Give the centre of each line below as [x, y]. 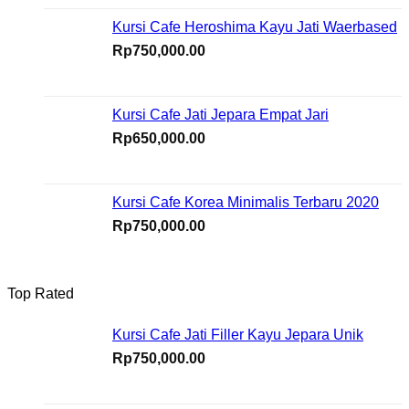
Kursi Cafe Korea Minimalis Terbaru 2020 [246, 202]
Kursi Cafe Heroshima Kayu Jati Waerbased [255, 26]
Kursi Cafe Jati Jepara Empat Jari [220, 114]
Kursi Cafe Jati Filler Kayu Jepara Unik [238, 334]
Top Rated [41, 293]
